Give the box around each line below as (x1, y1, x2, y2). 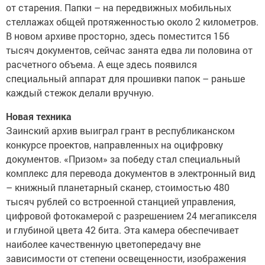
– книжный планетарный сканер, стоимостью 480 (6, 181, 230, 193)
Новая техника (6, 110, 74, 122)
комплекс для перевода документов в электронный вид (6, 167, 256, 179)
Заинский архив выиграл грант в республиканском (6, 124, 235, 137)
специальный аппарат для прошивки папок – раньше (6, 72, 245, 85)
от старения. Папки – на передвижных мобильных (6, 1, 231, 14)
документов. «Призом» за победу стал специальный (6, 153, 240, 165)
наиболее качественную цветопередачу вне (6, 238, 201, 250)
